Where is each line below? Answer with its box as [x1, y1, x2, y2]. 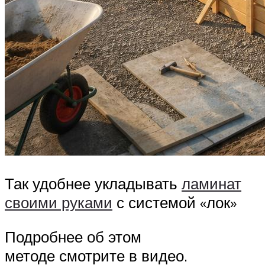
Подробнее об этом [5, 227, 141, 247]
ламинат [182, 174, 241, 193]
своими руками [5, 193, 112, 212]
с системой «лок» [112, 193, 237, 212]
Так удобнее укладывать [5, 174, 182, 193]
